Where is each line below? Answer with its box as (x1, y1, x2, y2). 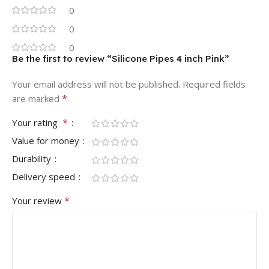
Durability (12, 153, 53, 165)
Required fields (183, 78, 246, 91)
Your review (12, 195, 64, 207)
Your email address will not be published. (12, 78, 180, 91)
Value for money (12, 134, 82, 147)
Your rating (12, 116, 62, 129)
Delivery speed (12, 171, 77, 183)
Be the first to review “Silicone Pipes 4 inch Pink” (12, 53, 229, 65)
